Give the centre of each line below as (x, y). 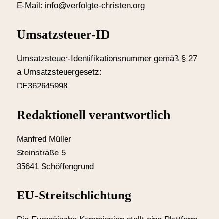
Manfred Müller (44, 139)
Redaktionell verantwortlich (93, 115)
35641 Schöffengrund (55, 166)
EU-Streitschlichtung (74, 196)
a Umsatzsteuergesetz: (59, 72)
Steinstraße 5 (41, 153)
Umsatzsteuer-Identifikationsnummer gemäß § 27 (107, 59)
